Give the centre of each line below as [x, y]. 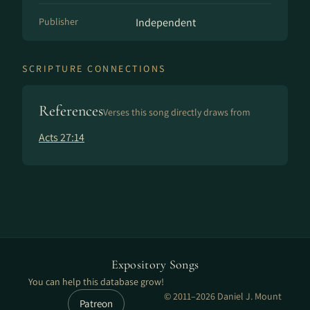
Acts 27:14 [62, 137]
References [71, 111]
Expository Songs [155, 264]
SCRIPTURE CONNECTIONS [94, 69]
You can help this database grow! [96, 282]
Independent [166, 22]
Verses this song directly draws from [177, 112]
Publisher [58, 21]
